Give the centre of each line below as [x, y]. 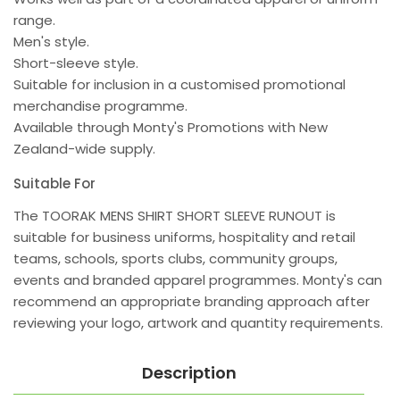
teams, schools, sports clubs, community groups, [175, 259]
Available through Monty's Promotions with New [171, 128]
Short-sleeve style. [76, 63]
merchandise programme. [100, 106]
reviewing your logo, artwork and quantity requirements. [198, 323]
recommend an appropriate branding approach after [192, 302]
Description [189, 373]
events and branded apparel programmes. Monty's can [198, 280]
